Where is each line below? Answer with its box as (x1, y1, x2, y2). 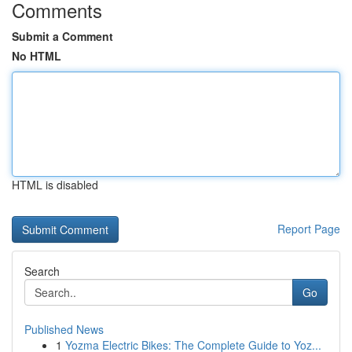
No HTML (12, 48, 61, 64)
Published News (24, 321, 104, 337)
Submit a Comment (12, 28, 113, 44)
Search (24, 263, 60, 279)
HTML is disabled (12, 177, 98, 192)
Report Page (277, 221, 340, 236)
